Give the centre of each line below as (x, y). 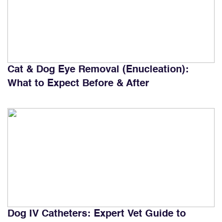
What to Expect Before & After (78, 83)
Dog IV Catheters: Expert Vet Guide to (97, 214)
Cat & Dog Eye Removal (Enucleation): (98, 70)
